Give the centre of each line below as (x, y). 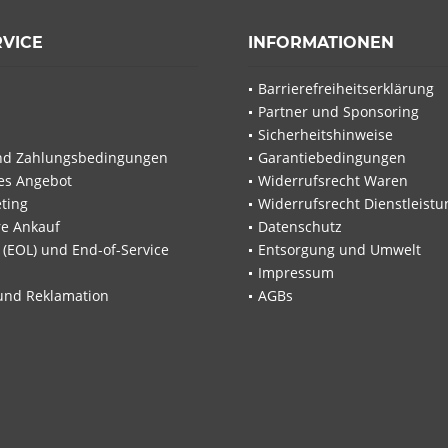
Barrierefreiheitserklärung (346, 89)
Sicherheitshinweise (325, 135)
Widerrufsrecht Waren (333, 181)
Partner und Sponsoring (338, 112)
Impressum (296, 273)
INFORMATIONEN (321, 43)
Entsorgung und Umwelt (339, 250)
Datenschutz (300, 227)
